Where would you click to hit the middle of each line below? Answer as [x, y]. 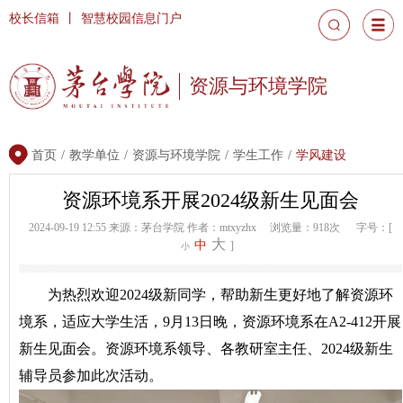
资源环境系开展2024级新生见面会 [210, 201]
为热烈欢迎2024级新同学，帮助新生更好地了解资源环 [220, 295]
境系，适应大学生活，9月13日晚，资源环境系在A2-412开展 [210, 322]
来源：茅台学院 [148, 228]
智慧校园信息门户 [131, 18]
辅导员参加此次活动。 [91, 376]
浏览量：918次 [305, 228]
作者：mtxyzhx [228, 228]
